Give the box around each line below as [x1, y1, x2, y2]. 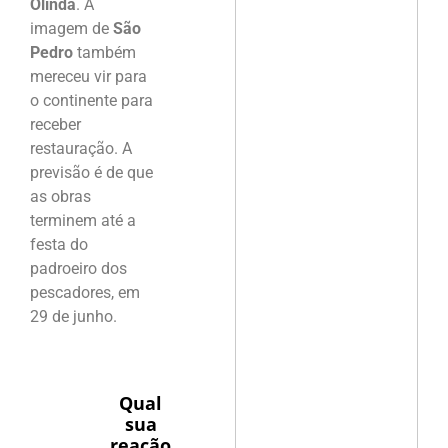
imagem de [30, 18, 113, 38]
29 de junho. [30, 306, 117, 326]
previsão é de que [30, 162, 153, 182]
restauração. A [30, 138, 132, 158]
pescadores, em [30, 282, 140, 302]
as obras [30, 186, 91, 206]
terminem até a [30, 210, 136, 230]
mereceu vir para [30, 66, 147, 86]
